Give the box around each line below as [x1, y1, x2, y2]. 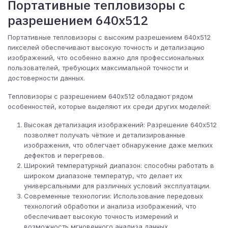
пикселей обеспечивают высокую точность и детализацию [8, 43, 205, 51]
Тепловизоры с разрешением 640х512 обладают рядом [8, 92, 193, 100]
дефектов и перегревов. [24, 151, 104, 159]
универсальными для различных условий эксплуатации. [24, 182, 211, 190]
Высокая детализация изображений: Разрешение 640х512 [24, 121, 217, 129]
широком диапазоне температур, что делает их [24, 172, 182, 180]
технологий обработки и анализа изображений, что [24, 202, 196, 210]
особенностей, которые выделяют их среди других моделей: [8, 102, 211, 110]
